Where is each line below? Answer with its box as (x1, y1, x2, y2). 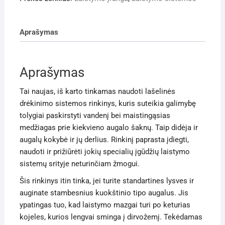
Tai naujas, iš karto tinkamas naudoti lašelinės (19, 86, 175, 96)
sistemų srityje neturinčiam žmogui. (19, 159, 140, 168)
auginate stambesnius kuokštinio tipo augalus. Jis (19, 188, 188, 197)
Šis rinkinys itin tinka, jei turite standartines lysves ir (19, 176, 194, 185)
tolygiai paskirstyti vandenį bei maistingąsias (19, 110, 170, 120)
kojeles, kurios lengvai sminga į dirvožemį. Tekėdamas (19, 212, 202, 221)
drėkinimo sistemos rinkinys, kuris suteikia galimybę (19, 98, 196, 108)
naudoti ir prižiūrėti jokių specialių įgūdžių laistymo (19, 147, 190, 156)
